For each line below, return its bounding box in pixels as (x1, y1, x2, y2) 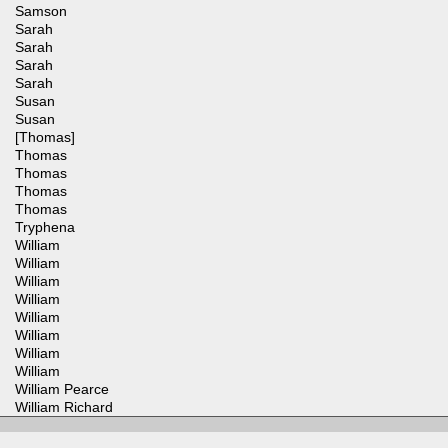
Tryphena (15, 219, 75, 236)
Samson (15, 3, 67, 20)
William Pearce (15, 381, 109, 398)
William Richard (15, 399, 113, 416)
